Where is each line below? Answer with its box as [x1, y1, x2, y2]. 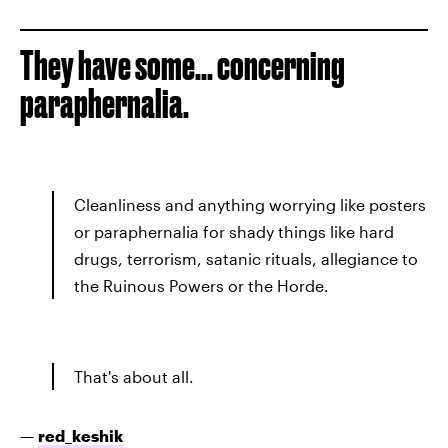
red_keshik [38, 426, 123, 445]
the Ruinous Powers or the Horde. [74, 276, 329, 295]
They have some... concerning [20, 43, 345, 88]
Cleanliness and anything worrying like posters [74, 195, 426, 214]
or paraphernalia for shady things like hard [74, 222, 394, 241]
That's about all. [74, 367, 194, 386]
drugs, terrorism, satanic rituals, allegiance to [74, 249, 418, 268]
